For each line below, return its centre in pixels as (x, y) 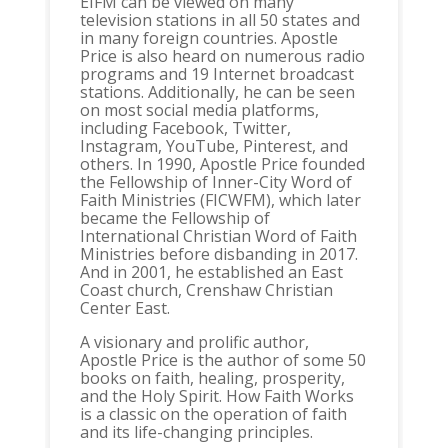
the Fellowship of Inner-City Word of (215, 182)
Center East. (124, 308)
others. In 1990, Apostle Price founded (222, 164)
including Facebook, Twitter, (185, 128)
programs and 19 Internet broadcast (216, 74)
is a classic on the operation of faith (213, 414)
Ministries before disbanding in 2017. (218, 254)
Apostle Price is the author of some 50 (222, 360)
